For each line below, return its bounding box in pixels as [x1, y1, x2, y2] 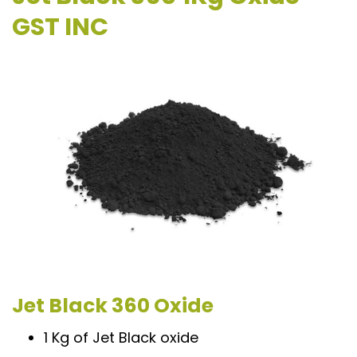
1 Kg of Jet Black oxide [44, 327, 198, 347]
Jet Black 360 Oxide [12, 291, 214, 320]
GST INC [12, 10, 108, 45]
